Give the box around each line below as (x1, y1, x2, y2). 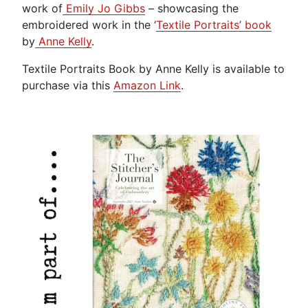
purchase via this (22, 78, 113, 93)
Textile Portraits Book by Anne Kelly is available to (22, 62, 285, 76)
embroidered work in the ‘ (22, 18, 156, 32)
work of (22, 1, 63, 16)
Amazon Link (113, 78, 181, 93)
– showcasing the (145, 1, 239, 16)
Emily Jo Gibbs (63, 1, 145, 16)
